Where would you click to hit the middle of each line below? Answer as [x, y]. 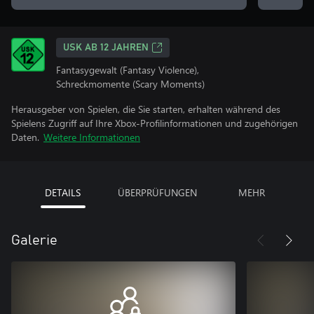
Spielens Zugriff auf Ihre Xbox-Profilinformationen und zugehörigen [155, 123]
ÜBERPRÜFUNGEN [157, 192]
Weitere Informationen [92, 137]
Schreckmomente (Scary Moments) [130, 84]
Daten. [25, 137]
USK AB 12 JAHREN [106, 48]
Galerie [34, 240]
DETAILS [63, 192]
